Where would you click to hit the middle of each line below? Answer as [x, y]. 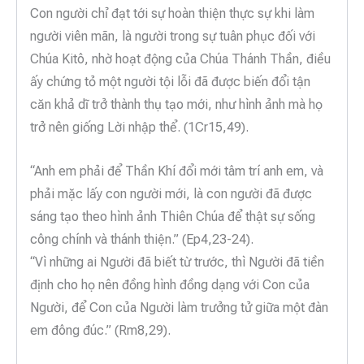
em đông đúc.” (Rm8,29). [100, 330]
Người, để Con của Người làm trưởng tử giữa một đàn [179, 307]
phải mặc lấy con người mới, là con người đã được [171, 193]
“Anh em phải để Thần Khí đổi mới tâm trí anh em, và [177, 171]
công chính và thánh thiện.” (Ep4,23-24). [142, 239]
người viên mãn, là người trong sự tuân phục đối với [173, 37]
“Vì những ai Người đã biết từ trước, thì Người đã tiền [177, 262]
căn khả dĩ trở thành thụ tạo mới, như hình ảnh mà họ [176, 105]
